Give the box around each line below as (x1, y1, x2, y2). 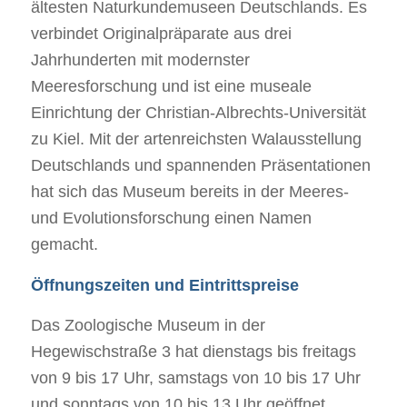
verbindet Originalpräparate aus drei (30, 25, 292, 44)
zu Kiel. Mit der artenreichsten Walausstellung (30, 130, 362, 149)
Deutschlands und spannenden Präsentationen (30, 156, 371, 175)
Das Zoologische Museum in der (30, 315, 265, 334)
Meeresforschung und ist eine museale (30, 77, 312, 96)
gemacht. (30, 235, 98, 254)
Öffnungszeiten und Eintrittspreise (30, 275, 299, 294)
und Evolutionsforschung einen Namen (30, 209, 312, 228)
